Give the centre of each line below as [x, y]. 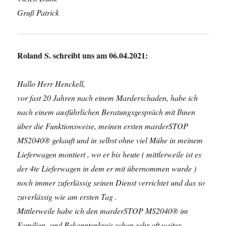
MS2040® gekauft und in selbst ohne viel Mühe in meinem [110, 140]
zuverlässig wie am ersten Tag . [67, 196]
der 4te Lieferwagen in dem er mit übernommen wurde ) [107, 168]
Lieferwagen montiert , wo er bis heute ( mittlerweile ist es [109, 154]
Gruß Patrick [38, 12]
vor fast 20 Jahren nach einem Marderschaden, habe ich [108, 98]
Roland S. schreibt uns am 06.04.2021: [83, 55]
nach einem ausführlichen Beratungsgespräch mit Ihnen [106, 112]
